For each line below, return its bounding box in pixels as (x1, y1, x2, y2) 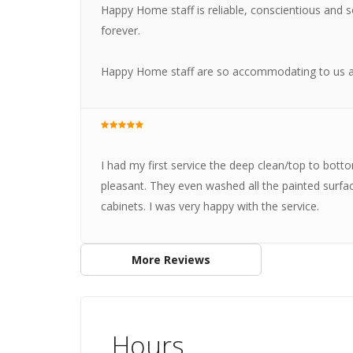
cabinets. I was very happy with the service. (100, 199, 319, 214)
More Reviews (131, 251, 210, 267)
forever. (100, 23, 140, 38)
